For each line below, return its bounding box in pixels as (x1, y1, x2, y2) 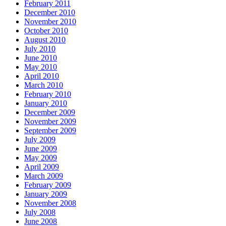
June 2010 (24, 53, 57, 63)
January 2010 (24, 99, 67, 108)
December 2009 (24, 108, 75, 117)
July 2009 (24, 135, 55, 144)
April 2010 (24, 72, 59, 81)
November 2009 (24, 117, 76, 126)
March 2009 (24, 172, 63, 181)
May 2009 (24, 153, 57, 162)
